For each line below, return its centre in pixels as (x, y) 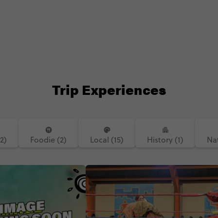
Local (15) (107, 140)
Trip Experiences (109, 89)
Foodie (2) (48, 140)
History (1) (165, 140)
